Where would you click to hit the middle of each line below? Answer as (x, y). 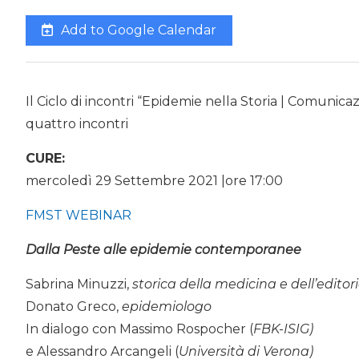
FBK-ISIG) (283, 329)
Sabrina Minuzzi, (79, 284)
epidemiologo (167, 306)
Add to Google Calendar (137, 30)
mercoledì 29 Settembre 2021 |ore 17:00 (154, 180)
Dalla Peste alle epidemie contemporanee (163, 249)
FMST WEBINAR (79, 215)
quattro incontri (77, 123)
